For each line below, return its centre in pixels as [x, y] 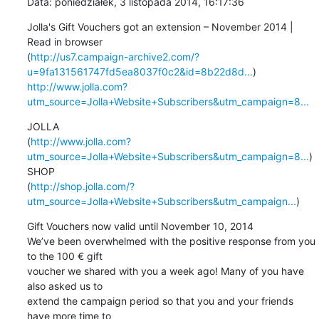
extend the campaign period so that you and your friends [160, 300]
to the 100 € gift [66, 256]
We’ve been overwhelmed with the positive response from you [171, 241]
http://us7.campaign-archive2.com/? [115, 56]
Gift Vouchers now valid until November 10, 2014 [140, 226]
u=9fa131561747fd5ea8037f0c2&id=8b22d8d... [140, 71]
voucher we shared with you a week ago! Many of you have [165, 271]
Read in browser [66, 41]
